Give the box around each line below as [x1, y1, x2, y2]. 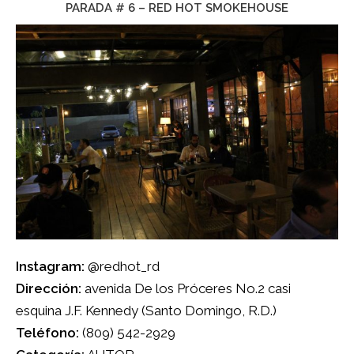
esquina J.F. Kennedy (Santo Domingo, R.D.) [16, 302, 277, 318]
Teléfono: [16, 324, 79, 341]
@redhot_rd [88, 258, 160, 274]
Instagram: [16, 258, 88, 274]
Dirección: [16, 280, 81, 296]
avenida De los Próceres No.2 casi [81, 280, 291, 296]
